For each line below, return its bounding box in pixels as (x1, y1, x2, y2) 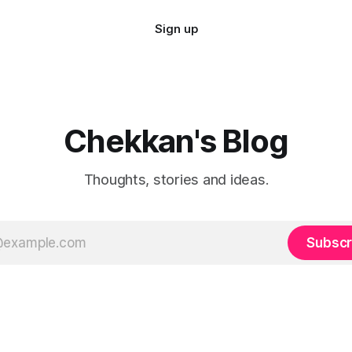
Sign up (154, 21, 198, 36)
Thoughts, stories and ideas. (83, 171, 269, 188)
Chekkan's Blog (64, 122, 288, 160)
